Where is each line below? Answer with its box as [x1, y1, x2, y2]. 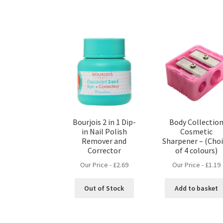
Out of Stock [84, 183, 124, 193]
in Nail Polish [81, 126, 127, 136]
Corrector [87, 145, 121, 155]
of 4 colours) [175, 145, 218, 155]
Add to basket [174, 183, 218, 193]
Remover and [82, 135, 127, 146]
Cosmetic [180, 126, 213, 136]
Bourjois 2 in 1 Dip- [72, 116, 136, 127]
